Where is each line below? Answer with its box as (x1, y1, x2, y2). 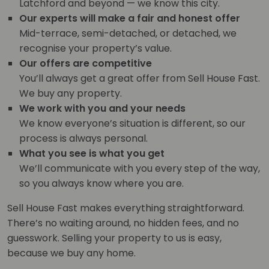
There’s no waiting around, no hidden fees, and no (7, 216, 239, 230)
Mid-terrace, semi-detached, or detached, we (19, 26, 237, 40)
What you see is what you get (19, 146, 165, 160)
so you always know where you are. (19, 176, 184, 190)
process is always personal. (19, 131, 148, 145)
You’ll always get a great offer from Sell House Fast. (19, 71, 260, 85)
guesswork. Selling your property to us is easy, (7, 231, 222, 245)
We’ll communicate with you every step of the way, (19, 161, 260, 175)
